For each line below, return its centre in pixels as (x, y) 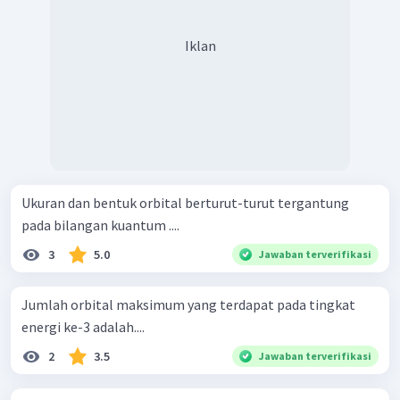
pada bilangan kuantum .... (100, 225)
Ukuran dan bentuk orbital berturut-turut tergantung (185, 203)
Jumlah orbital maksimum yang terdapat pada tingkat (188, 305)
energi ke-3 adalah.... (83, 327)
